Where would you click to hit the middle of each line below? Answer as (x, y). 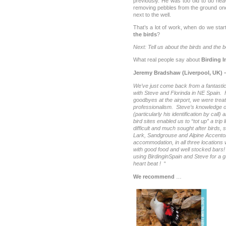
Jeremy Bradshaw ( (158, 73)
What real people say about (167, 60)
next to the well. (152, 14)
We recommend (154, 176)
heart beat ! (148, 164)
